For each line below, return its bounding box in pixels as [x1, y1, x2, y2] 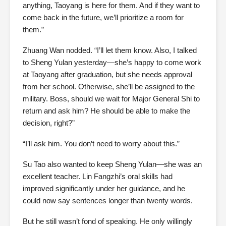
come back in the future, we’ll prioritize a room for [23, 13, 184, 22]
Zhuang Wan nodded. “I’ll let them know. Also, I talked [23, 46, 197, 55]
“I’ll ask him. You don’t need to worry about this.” [23, 139, 180, 148]
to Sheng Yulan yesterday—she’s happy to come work [23, 58, 201, 67]
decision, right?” [23, 119, 75, 128]
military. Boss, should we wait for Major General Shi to [23, 94, 200, 103]
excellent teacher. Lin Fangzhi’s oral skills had [23, 172, 173, 181]
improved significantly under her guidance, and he [23, 184, 185, 193]
